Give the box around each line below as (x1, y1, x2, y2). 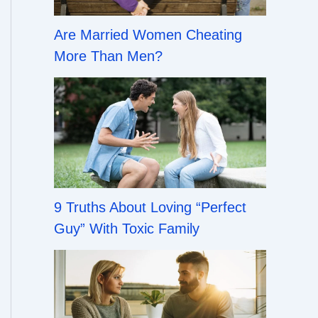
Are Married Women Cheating (54, 26, 242, 43)
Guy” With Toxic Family (54, 221, 199, 237)
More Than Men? (54, 48, 163, 64)
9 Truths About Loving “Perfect (54, 199, 246, 216)
